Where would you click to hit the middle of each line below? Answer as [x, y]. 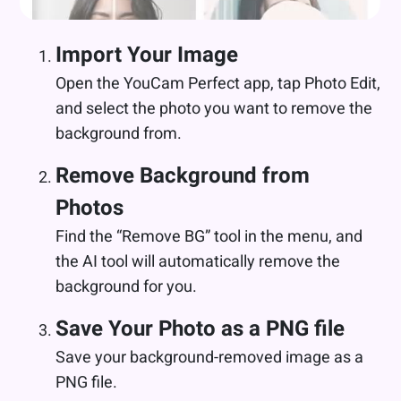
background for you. [127, 286]
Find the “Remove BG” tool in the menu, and [209, 236]
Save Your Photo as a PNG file [203, 328]
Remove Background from [183, 175]
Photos [90, 207]
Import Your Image [147, 54]
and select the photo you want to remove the [214, 108]
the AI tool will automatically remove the [198, 261]
